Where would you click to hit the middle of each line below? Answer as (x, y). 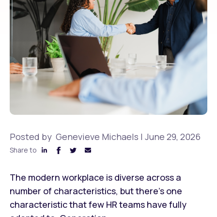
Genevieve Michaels (97, 137)
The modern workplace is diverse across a (95, 177)
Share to (23, 150)
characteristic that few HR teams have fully (98, 204)
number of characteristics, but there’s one (96, 191)
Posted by (33, 137)
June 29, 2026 (173, 137)
